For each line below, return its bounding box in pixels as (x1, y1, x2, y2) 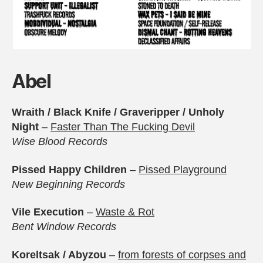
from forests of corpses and (118, 248, 246, 261)
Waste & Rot (96, 206, 154, 218)
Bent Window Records (12, 221, 116, 233)
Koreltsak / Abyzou (12, 248, 109, 261)
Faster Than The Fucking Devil (50, 121, 195, 133)
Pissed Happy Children (12, 163, 127, 176)
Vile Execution (12, 206, 87, 218)
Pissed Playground (139, 163, 227, 176)
